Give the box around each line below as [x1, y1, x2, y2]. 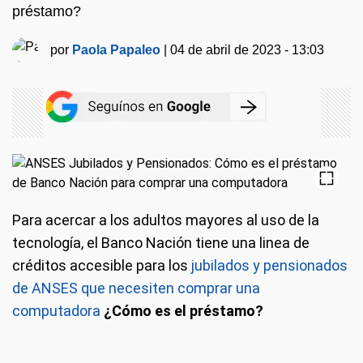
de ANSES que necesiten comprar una [12, 280, 260, 297]
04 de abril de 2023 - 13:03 [170, 43, 325, 58]
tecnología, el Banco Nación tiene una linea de [12, 234, 310, 252]
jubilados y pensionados [191, 257, 348, 275]
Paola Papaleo [72, 43, 161, 58]
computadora [12, 302, 100, 320]
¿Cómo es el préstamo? [104, 302, 263, 320]
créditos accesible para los [12, 257, 191, 275]
